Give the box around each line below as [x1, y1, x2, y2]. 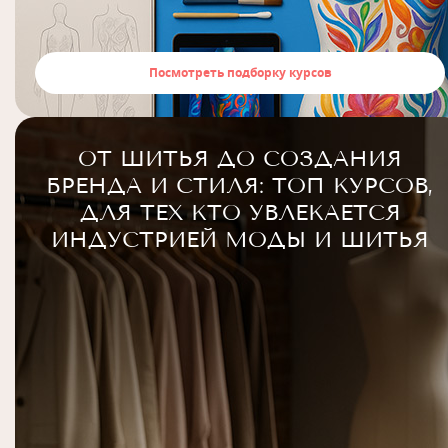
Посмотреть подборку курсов [148, 64, 332, 81]
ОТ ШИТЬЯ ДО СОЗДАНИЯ [78, 145, 402, 172]
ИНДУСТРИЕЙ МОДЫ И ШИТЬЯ [51, 226, 429, 253]
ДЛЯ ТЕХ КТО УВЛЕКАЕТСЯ [79, 199, 401, 226]
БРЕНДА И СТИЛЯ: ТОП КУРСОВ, [46, 172, 434, 199]
